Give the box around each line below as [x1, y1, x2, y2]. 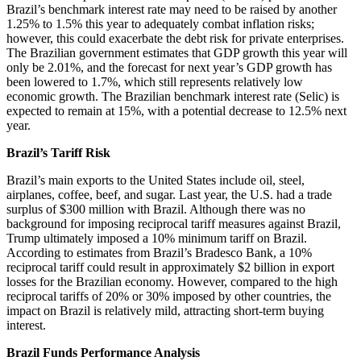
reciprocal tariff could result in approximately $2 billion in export [6, 260, 334, 275]
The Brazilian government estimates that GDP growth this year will [6, 46, 347, 60]
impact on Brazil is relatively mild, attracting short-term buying [6, 304, 324, 318]
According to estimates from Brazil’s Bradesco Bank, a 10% [6, 246, 312, 260]
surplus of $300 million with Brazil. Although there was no [6, 202, 305, 217]
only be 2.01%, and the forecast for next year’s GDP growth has [6, 60, 332, 75]
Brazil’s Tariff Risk [6, 146, 110, 160]
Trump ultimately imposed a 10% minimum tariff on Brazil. [6, 231, 307, 246]
